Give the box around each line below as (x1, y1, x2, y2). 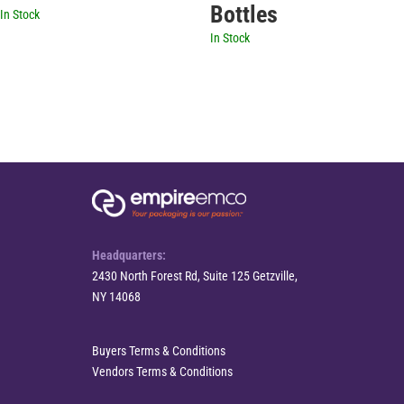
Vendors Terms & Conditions (92, 364, 234, 380)
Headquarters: (92, 248, 167, 263)
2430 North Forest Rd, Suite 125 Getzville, (92, 269, 298, 284)
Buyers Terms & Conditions (92, 344, 226, 359)
